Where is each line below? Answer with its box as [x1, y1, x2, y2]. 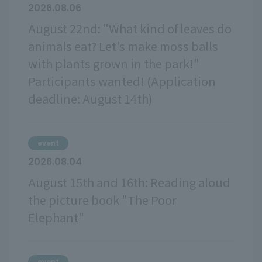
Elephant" [28, 209, 84, 226]
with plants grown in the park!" [28, 55, 199, 73]
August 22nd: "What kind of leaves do [28, 20, 232, 37]
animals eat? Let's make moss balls [28, 37, 218, 55]
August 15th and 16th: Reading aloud [28, 174, 230, 191]
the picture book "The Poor [28, 191, 177, 209]
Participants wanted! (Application [28, 73, 216, 90]
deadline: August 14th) [28, 90, 153, 108]
